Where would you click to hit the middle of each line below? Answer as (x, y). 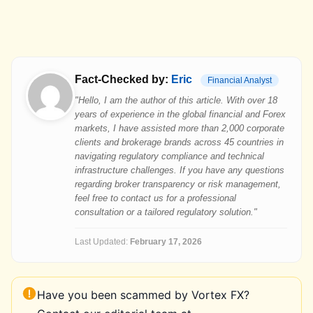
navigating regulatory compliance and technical (169, 156)
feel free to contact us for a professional (155, 198)
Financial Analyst (240, 81)
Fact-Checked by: (123, 79)
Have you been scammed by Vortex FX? (143, 295)
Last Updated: (102, 242)
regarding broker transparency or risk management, (178, 184)
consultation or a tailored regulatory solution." (166, 212)
